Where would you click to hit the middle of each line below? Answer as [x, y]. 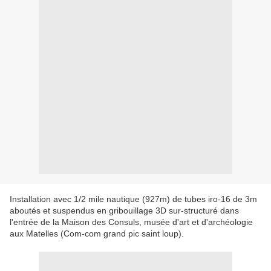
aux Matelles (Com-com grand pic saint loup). [97, 234]
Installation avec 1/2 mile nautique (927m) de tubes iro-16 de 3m [133, 199]
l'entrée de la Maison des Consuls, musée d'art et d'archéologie [131, 222]
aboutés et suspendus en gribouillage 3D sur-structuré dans [124, 211]
